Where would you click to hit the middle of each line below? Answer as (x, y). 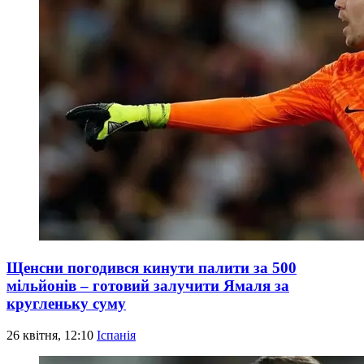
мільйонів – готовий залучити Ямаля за (148, 285)
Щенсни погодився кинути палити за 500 (152, 267)
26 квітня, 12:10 (52, 335)
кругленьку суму (66, 303)
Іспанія (116, 335)
